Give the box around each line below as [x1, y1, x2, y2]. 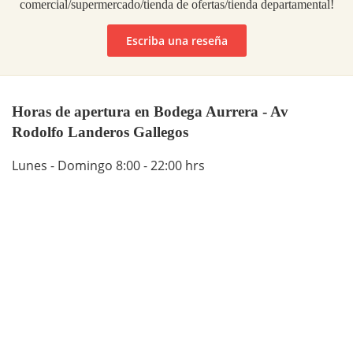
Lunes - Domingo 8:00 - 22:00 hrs [12, 157, 205, 175]
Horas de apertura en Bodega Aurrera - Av [12, 102, 288, 120]
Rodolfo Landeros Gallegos [12, 123, 188, 140]
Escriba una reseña [125, 32, 228, 48]
